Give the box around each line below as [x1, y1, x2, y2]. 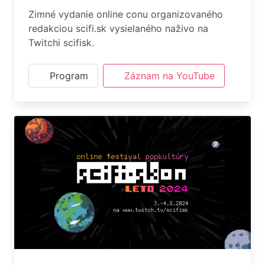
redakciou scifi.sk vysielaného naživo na [28, 22, 208, 34]
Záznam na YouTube [124, 70, 215, 82]
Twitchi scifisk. [28, 37, 94, 49]
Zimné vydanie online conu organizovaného [28, 8, 223, 20]
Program [50, 70, 88, 82]
